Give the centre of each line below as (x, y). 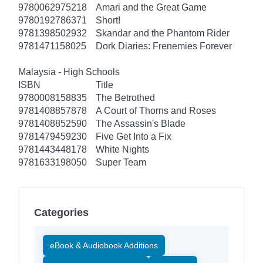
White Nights (122, 149)
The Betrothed (125, 97)
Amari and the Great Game (151, 7)
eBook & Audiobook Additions (104, 245)
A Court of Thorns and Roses (156, 110)
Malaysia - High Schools (69, 72)
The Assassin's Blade (141, 123)
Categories (61, 212)
